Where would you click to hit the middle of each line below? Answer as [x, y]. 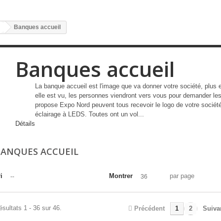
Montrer [121, 176]
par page [182, 176]
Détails [25, 124]
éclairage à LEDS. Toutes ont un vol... [90, 114]
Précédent [149, 208]
